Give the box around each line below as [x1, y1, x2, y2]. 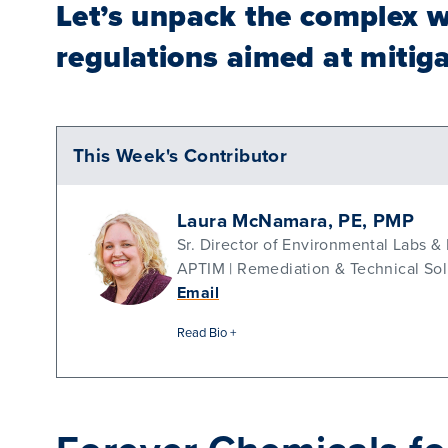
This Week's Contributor [73, 141, 288, 170]
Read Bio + [177, 323, 236, 342]
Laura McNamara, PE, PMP [177, 206, 415, 235]
